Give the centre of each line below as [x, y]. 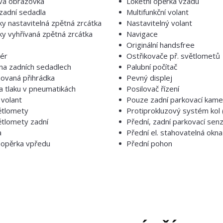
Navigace [142, 34]
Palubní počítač [152, 67]
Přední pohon [149, 143]
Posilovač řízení [153, 89]
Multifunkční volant [158, 12]
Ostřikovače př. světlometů [173, 56]
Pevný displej [149, 78]
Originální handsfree [161, 45]
